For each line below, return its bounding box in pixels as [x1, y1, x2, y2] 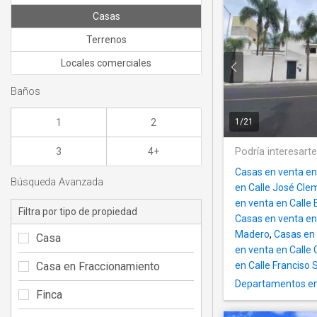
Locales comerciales [61, 57, 151, 69]
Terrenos [86, 34, 127, 46]
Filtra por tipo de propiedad [18, 205, 137, 217]
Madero [235, 229, 270, 241]
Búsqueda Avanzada [11, 176, 103, 189]
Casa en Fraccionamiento [36, 259, 160, 273]
